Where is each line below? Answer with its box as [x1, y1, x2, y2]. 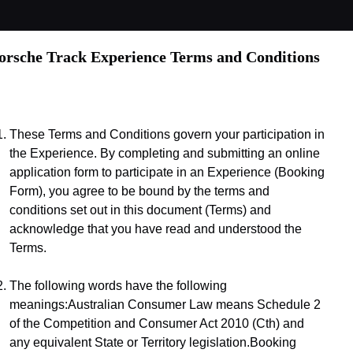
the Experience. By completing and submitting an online [9, 147, 320, 161]
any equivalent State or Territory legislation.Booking [9, 336, 296, 350]
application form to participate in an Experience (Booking [9, 165, 325, 180]
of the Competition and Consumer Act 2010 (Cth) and [9, 317, 304, 331]
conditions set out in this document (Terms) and [9, 203, 271, 217]
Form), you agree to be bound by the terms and [9, 184, 269, 199]
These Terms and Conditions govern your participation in [9, 128, 325, 142]
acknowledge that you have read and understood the [9, 222, 302, 236]
